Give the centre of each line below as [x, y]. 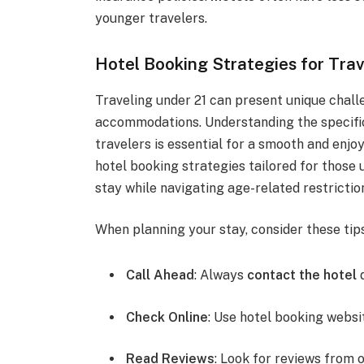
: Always [221, 275]
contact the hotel [302, 275]
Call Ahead [160, 275]
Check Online [167, 317]
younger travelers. [152, 19]
